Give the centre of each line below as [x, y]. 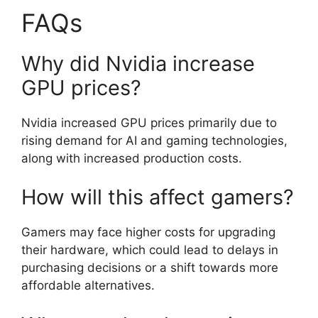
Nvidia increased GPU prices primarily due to [149, 122]
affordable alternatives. [88, 285]
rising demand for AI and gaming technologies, [154, 140]
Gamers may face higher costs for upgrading [148, 232]
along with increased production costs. [132, 158]
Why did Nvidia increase [138, 63]
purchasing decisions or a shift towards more [150, 268]
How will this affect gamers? [158, 197]
